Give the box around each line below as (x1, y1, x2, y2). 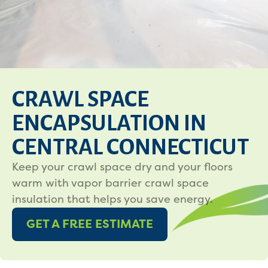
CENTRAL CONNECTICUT (12, 135, 249, 159)
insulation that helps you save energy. (12, 193, 213, 206)
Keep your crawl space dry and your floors (12, 160, 233, 173)
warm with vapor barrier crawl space (12, 176, 209, 190)
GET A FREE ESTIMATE (26, 217, 153, 231)
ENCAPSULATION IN (12, 111, 206, 135)
